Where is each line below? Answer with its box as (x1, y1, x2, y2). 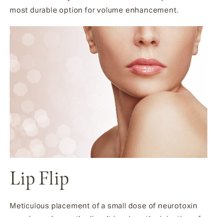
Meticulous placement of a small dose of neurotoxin (10, 201, 198, 210)
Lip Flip (10, 168, 69, 191)
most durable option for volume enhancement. (10, 5, 179, 15)
